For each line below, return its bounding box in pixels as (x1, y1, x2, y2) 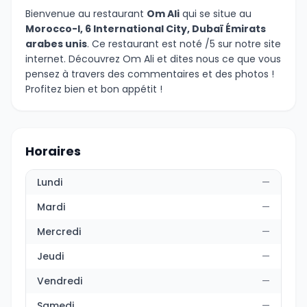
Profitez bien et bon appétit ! (25, 82, 162, 96)
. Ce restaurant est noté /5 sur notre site (87, 37, 281, 51)
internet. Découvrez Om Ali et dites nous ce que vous (25, 52, 281, 66)
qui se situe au (180, 7, 251, 21)
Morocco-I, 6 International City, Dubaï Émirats (25, 22, 266, 36)
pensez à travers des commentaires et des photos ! (25, 67, 274, 81)
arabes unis (25, 37, 87, 51)
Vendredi (37, 274, 82, 288)
